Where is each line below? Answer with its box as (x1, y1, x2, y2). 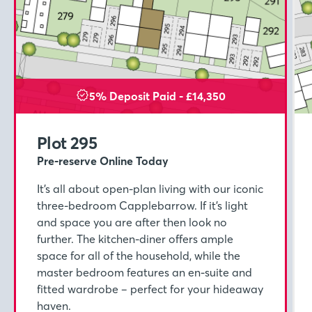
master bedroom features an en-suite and (37, 265, 252, 279)
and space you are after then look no (37, 214, 227, 229)
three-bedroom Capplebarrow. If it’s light (37, 198, 248, 212)
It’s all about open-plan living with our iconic (37, 181, 263, 196)
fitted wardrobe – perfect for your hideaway (37, 281, 263, 296)
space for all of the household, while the (37, 248, 240, 263)
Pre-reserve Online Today (37, 153, 169, 168)
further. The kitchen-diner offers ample (37, 231, 233, 246)
